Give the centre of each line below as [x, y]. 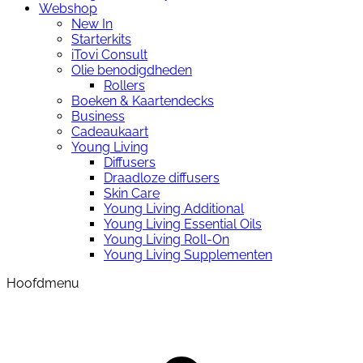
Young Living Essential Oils [183, 224]
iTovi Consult [109, 54]
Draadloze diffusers [162, 177]
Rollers [124, 85]
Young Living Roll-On [167, 239]
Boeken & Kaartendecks [143, 100]
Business [98, 116]
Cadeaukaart [110, 131]
